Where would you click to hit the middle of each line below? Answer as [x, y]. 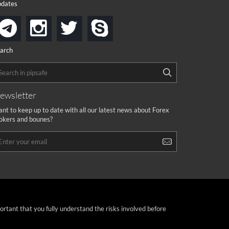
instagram [73, 26]
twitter [95, 26]
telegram [42, 28]
